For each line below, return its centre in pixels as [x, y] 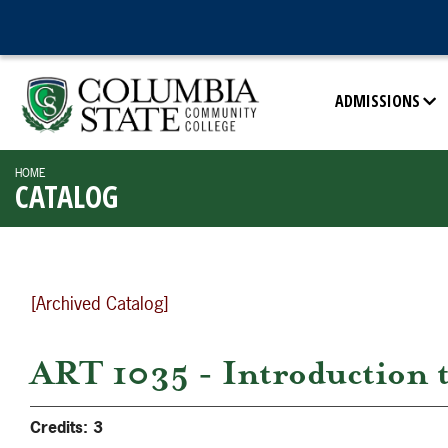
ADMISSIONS [377, 101]
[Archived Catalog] [100, 303]
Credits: [59, 427]
